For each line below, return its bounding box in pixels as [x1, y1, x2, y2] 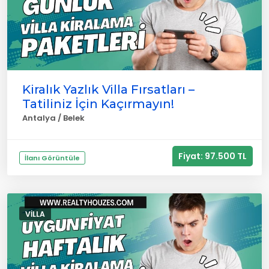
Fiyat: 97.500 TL [178, 150, 247, 162]
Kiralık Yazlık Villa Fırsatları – [22, 82, 195, 97]
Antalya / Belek [22, 112, 85, 124]
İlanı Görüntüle [25, 153, 80, 163]
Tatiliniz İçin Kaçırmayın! [22, 97, 174, 111]
